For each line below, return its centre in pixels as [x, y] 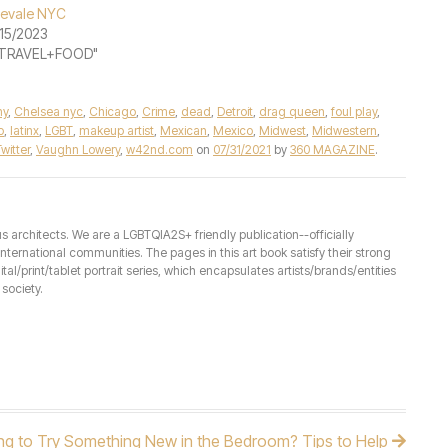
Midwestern [344, 130]
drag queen [292, 111]
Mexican [183, 130]
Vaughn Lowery [78, 149]
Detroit [235, 111]
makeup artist [116, 130]
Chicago [112, 111]
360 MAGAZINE [332, 149]
